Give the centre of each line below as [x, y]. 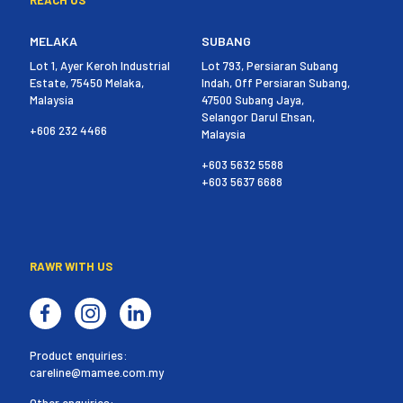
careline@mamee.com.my [97, 372]
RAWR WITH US [71, 266]
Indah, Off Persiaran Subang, [276, 82]
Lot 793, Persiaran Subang [270, 65]
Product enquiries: [79, 355]
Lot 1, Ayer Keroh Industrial [100, 65]
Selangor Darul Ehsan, [258, 116]
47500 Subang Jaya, [253, 99]
